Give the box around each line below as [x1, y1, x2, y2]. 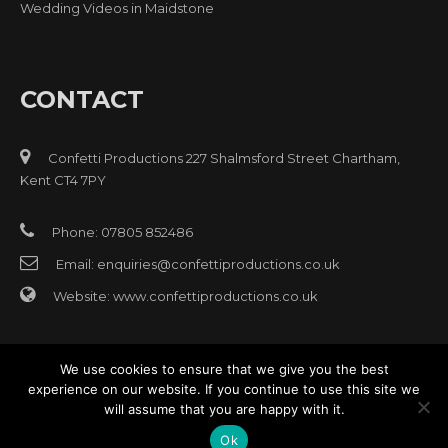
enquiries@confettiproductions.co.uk [97, 255, 340, 272]
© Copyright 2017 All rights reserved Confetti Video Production [23, 408, 425, 425]
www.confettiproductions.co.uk [113, 287, 318, 304]
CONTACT [20, 84, 144, 114]
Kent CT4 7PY [20, 171, 106, 188]
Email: [53, 255, 97, 272]
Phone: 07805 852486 [49, 223, 193, 240]
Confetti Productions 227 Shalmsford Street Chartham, [45, 149, 400, 166]
